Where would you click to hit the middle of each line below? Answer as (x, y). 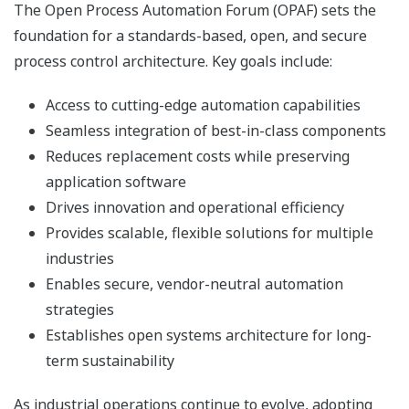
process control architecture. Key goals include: (173, 62)
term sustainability (110, 361)
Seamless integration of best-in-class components (216, 131)
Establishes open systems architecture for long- (209, 336)
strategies (80, 310)
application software (116, 182)
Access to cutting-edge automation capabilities (203, 105)
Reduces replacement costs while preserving (198, 157)
